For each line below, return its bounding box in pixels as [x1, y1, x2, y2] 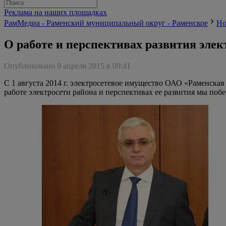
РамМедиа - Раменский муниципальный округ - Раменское [4, 19, 208, 27]
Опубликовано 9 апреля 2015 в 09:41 [4, 61, 131, 70]
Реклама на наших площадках [4, 8, 107, 17]
